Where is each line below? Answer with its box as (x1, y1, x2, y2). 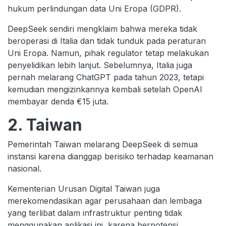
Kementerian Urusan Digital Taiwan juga (8, 184, 160, 194)
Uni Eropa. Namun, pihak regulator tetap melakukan (8, 48, 209, 59)
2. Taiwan (8, 115, 82, 135)
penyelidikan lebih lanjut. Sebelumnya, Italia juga (8, 60, 192, 71)
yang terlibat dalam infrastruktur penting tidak (8, 208, 182, 218)
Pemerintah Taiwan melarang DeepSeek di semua (8, 139, 198, 150)
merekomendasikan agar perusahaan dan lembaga (8, 196, 202, 206)
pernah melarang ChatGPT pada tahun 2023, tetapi (8, 72, 204, 83)
